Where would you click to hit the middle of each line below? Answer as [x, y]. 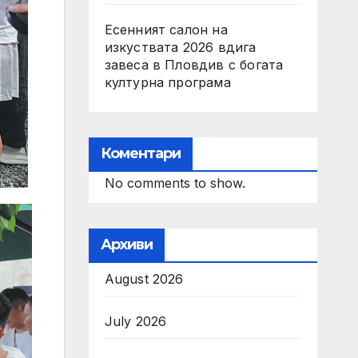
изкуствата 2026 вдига [180, 47]
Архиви [127, 245]
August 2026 [144, 279]
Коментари [141, 153]
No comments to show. [175, 183]
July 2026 [135, 321]
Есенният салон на [166, 30]
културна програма [167, 82]
